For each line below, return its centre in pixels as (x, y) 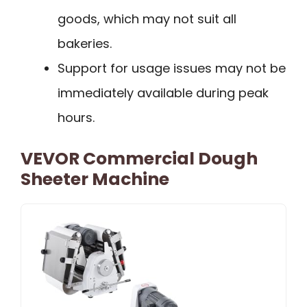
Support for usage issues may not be (172, 68)
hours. (76, 117)
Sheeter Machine (95, 179)
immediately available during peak (163, 93)
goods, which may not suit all (147, 19)
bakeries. (85, 43)
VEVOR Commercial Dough (139, 158)
